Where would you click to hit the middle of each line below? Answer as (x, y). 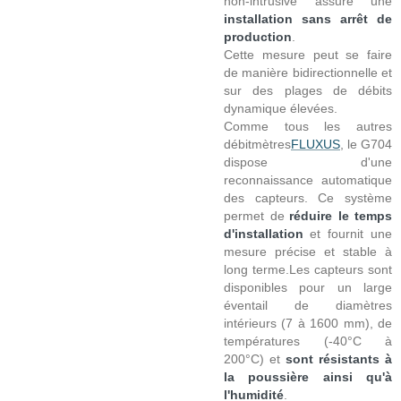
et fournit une (351, 233)
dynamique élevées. (281, 108)
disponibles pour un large (308, 287)
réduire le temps (341, 215)
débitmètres (257, 144)
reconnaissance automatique (308, 179)
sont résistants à (338, 358)
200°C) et (252, 358)
